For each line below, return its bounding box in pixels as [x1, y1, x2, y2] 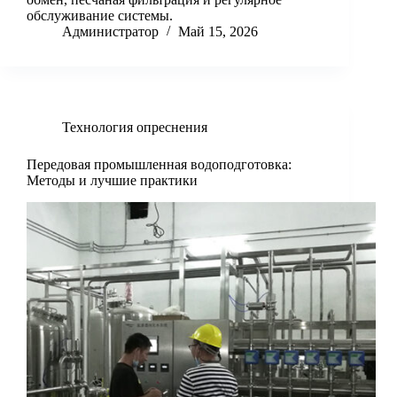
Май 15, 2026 [178, 24, 258, 40]
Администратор [62, 24, 159, 40]
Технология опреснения [62, 120, 207, 136]
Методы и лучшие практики [27, 173, 198, 189]
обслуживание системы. [27, 8, 173, 24]
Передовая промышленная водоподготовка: [27, 157, 292, 173]
